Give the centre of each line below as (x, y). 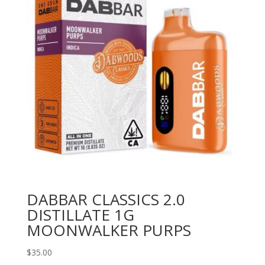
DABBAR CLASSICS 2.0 (106, 200)
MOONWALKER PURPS (109, 230)
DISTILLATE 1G (80, 215)
